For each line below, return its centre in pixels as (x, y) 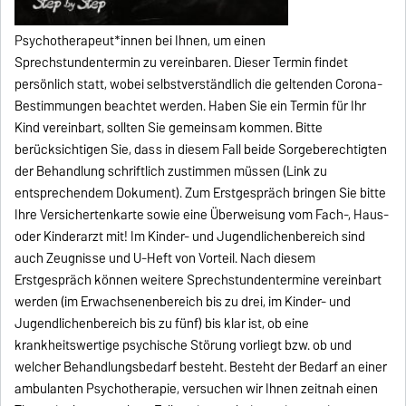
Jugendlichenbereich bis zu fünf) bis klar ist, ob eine (162, 323)
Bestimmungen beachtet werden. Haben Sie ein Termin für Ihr (191, 106)
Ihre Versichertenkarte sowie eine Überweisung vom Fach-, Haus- (202, 214)
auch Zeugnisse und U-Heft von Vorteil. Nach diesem (165, 258)
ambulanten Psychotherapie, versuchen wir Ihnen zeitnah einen (197, 388)
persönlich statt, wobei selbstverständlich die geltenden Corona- (199, 84)
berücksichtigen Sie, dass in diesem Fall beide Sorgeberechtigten (201, 149)
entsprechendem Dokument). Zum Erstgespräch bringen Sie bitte (201, 193)
